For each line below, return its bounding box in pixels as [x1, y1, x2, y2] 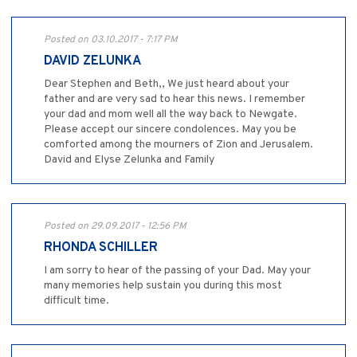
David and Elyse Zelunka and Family [44, 153, 214, 167]
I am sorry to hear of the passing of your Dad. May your [44, 264, 311, 278]
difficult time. [44, 294, 109, 308]
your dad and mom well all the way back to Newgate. [44, 108, 297, 122]
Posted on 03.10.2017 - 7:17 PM [44, 33, 178, 47]
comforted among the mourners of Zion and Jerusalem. [44, 138, 313, 152]
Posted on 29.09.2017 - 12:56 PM [44, 220, 186, 233]
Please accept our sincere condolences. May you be [44, 123, 296, 137]
